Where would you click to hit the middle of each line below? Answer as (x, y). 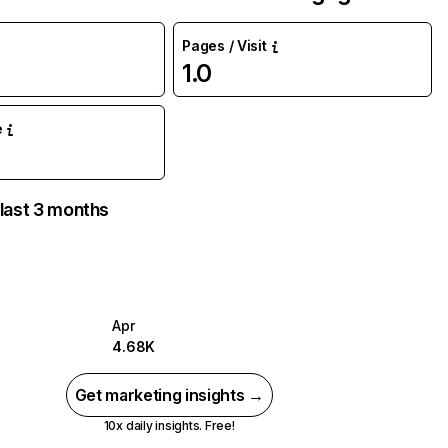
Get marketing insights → (169, 395)
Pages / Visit (224, 45)
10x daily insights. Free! (169, 425)
